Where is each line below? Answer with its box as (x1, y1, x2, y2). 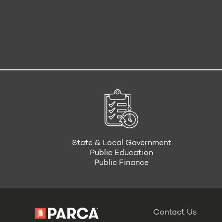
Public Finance (94, 159, 149, 167)
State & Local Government (71, 139, 171, 148)
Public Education (90, 149, 154, 158)
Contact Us (153, 209, 197, 217)
